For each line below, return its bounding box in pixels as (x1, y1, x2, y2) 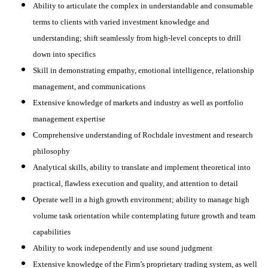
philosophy (33, 146, 70, 156)
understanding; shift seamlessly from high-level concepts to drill (33, 33, 241, 42)
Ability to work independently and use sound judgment (33, 243, 212, 252)
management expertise (33, 114, 105, 123)
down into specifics (33, 49, 96, 59)
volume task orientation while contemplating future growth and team (33, 211, 255, 220)
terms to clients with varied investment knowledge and (33, 17, 209, 26)
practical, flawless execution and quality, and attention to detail (33, 178, 238, 188)
